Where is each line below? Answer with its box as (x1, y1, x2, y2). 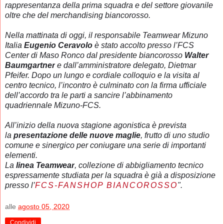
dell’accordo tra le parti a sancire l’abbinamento (5, 90, 172, 99)
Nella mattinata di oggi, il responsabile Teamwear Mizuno (5, 30, 208, 39)
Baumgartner (5, 60, 55, 69)
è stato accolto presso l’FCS (92, 40, 194, 49)
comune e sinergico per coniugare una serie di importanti (5, 140, 206, 149)
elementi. (5, 150, 37, 159)
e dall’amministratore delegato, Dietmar (55, 60, 196, 69)
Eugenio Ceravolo (24, 40, 92, 49)
